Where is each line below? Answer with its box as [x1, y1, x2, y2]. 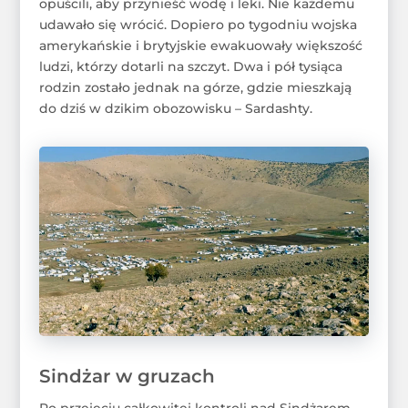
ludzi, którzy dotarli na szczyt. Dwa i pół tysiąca [38, 57, 342, 75]
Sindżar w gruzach [38, 364, 215, 387]
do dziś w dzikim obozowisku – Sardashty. [38, 99, 312, 117]
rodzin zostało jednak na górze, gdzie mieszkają [38, 78, 352, 96]
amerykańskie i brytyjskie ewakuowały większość [38, 36, 362, 54]
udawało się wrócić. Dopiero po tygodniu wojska [38, 15, 357, 33]
